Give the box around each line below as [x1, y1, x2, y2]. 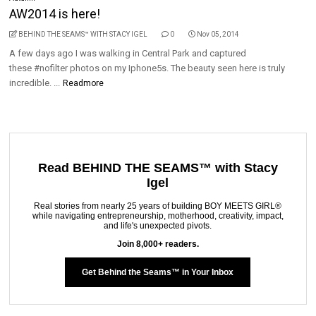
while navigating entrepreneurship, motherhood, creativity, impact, [32, 210, 284, 221]
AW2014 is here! [9, 6, 101, 21]
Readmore [63, 78, 104, 88]
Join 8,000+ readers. [116, 238, 199, 249]
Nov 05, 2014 [197, 30, 240, 38]
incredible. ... [9, 78, 61, 88]
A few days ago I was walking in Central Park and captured [9, 48, 247, 59]
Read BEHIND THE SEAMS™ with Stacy [37, 161, 278, 176]
